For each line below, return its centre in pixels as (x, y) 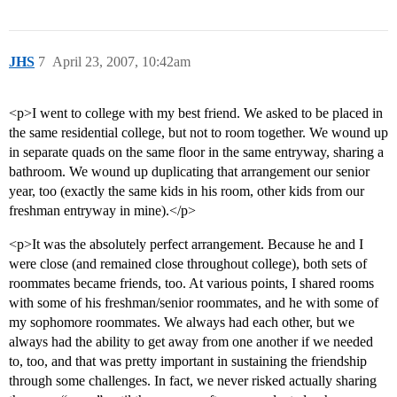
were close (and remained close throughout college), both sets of (188, 264)
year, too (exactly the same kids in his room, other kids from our (187, 191)
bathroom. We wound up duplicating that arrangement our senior (189, 172)
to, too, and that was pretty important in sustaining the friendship (188, 362)
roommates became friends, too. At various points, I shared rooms (191, 284)
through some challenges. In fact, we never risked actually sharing (193, 381)
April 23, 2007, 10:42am (121, 62)
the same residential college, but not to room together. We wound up (198, 133)
